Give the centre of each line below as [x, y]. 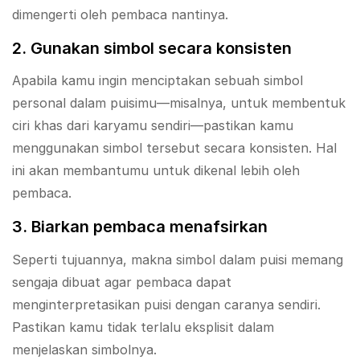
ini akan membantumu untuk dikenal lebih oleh [156, 171]
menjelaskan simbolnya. [84, 349]
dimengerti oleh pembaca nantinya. [120, 14]
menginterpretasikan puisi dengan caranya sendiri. [166, 304]
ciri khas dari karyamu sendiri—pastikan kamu [153, 126]
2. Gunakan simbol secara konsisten [152, 49]
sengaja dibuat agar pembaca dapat [122, 282]
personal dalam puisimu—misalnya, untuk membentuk [179, 103]
